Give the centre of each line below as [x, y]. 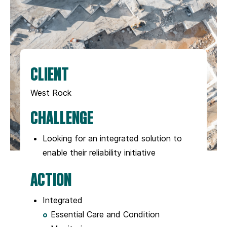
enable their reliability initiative [99, 152]
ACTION [51, 178]
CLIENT [50, 73]
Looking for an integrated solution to [112, 138]
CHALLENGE [62, 117]
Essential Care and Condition [105, 214]
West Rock [51, 92]
